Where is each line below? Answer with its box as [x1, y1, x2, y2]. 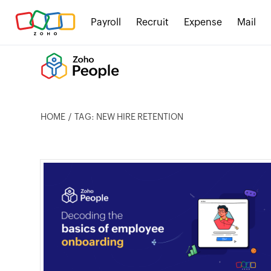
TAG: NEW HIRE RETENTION [74, 112, 184, 122]
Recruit [136, 16, 169, 28]
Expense [184, 16, 222, 28]
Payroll [91, 16, 121, 28]
